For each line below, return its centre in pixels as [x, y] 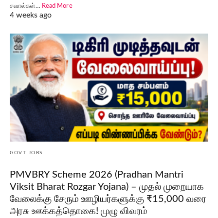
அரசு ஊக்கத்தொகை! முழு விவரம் [79, 211]
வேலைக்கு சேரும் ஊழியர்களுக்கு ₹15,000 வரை [108, 199]
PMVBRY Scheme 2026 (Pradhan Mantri [97, 175]
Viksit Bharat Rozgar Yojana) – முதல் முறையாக [107, 187]
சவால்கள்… [26, 6]
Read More [57, 6]
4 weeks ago [31, 15]
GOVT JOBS [26, 153]
